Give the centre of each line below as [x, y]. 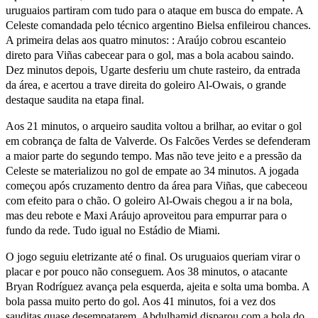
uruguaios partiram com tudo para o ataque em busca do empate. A [154, 10]
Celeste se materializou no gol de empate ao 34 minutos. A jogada [152, 170]
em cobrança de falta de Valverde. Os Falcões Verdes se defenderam [158, 141]
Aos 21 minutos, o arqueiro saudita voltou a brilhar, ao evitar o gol [154, 126]
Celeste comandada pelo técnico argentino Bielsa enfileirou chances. [158, 25]
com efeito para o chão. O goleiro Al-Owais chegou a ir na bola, [149, 200]
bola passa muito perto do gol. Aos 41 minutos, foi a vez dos [141, 301]
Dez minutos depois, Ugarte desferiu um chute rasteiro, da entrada [153, 70]
